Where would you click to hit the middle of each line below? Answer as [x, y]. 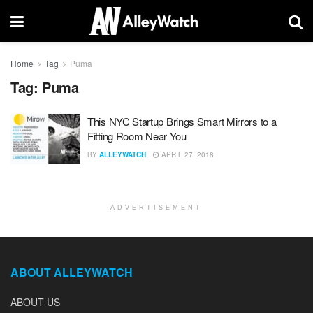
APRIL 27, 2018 [187, 154]
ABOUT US [35, 301]
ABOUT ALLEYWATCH [72, 272]
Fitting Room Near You [137, 136]
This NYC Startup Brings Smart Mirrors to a [182, 121]
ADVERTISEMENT [156, 207]
